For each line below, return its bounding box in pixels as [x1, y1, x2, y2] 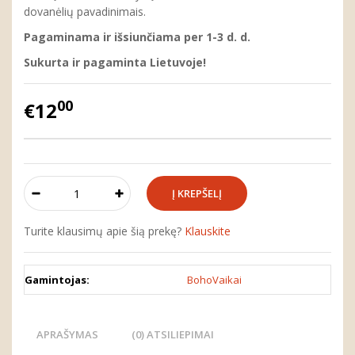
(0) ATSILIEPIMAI [132, 327, 214, 342]
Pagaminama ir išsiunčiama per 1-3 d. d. [24, 29, 250, 44]
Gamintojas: [25, 273, 90, 287]
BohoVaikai [187, 273, 242, 287]
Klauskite [185, 223, 231, 239]
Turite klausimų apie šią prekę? [24, 223, 185, 239]
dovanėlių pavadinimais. [24, 4, 146, 19]
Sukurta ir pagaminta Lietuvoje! [24, 55, 206, 70]
